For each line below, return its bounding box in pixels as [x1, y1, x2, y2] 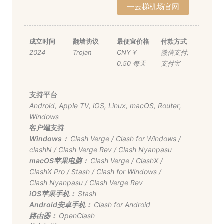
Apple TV [58, 101, 89, 110]
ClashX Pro [29, 167, 65, 176]
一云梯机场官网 [127, 2, 179, 11]
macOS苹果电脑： [29, 156, 90, 165]
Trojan [73, 48, 92, 56]
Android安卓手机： [29, 200, 94, 209]
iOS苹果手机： [29, 189, 78, 198]
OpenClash [58, 211, 95, 220]
